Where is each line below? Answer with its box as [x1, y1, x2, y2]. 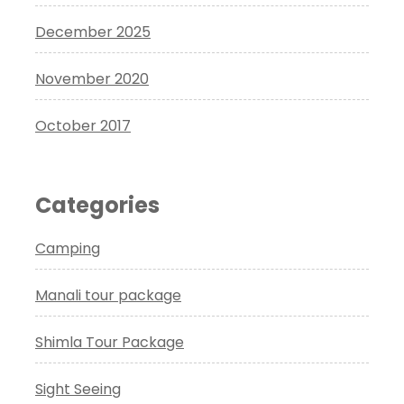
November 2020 [35, 68, 149, 89]
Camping [35, 237, 100, 259]
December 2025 [35, 21, 151, 42]
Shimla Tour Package [35, 331, 184, 353]
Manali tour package [35, 284, 181, 306]
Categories [35, 189, 160, 220]
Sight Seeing [35, 378, 121, 399]
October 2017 [35, 115, 131, 136]
